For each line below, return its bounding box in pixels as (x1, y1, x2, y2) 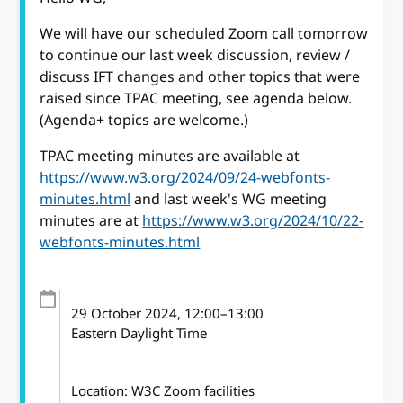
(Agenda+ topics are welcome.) (40, 109, 249, 131)
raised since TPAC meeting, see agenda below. (40, 87, 353, 110)
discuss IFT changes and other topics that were (40, 66, 361, 88)
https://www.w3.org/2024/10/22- (142, 210, 364, 232)
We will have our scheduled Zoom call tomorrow (40, 22, 369, 45)
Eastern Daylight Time (70, 323, 207, 344)
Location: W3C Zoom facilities (70, 381, 255, 401)
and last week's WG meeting (130, 188, 327, 210)
